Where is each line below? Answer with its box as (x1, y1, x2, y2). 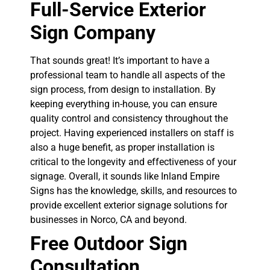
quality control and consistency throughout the (30, 113, 228, 125)
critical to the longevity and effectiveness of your (30, 156, 236, 168)
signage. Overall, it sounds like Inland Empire (30, 171, 219, 183)
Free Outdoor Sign (30, 232, 187, 256)
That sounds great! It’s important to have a (30, 55, 210, 67)
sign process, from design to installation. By (30, 84, 216, 96)
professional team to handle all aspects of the (30, 69, 225, 81)
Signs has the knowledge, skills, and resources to (30, 185, 237, 197)
